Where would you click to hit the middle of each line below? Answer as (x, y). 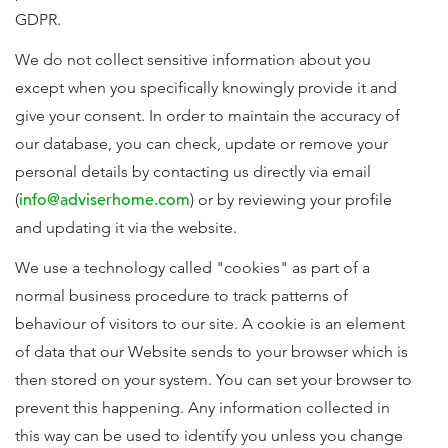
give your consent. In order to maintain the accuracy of (207, 115)
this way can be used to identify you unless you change (209, 435)
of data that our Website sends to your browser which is (211, 351)
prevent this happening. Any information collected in (202, 407)
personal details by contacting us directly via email (193, 171)
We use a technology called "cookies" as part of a (192, 267)
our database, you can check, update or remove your (201, 143)
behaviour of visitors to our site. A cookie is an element (210, 323)
